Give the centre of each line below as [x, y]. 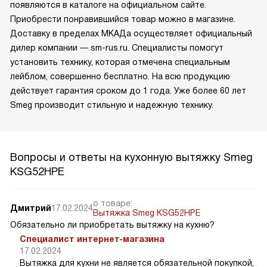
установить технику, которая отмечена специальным [120, 62]
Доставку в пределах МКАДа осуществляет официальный [131, 34]
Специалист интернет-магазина [92, 239]
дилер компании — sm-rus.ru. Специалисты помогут [117, 48]
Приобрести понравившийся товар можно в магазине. [123, 19]
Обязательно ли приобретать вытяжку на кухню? [112, 225]
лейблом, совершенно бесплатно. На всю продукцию [120, 77]
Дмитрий [31, 208]
